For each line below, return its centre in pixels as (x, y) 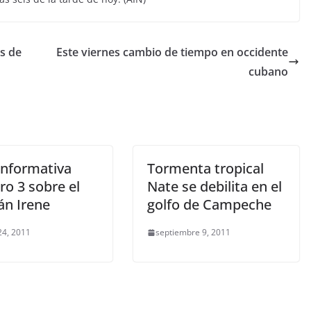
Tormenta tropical (205, 168)
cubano (268, 72)
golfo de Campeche (209, 204)
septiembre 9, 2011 (193, 232)
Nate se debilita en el (215, 186)
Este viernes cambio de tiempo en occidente (172, 52)
